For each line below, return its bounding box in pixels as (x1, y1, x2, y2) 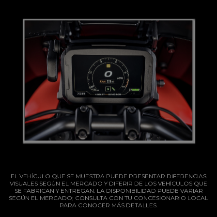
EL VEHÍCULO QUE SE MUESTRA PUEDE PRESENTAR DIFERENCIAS (11, 172, 206, 180)
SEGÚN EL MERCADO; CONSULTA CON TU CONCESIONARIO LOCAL (9, 194, 208, 202)
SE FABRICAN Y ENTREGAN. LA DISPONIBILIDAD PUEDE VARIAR (14, 187, 203, 195)
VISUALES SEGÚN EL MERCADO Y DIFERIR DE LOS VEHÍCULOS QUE (10, 180, 207, 187)
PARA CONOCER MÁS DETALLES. (59, 201, 158, 209)
